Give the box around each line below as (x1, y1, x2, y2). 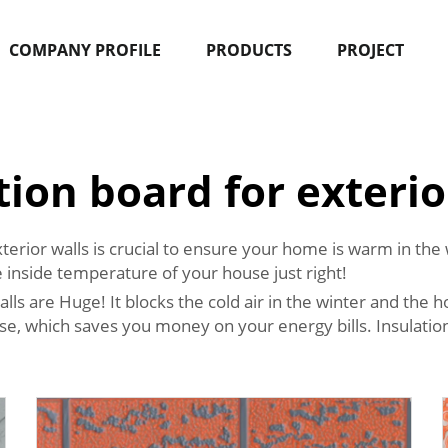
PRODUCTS (205, 39, 292, 61)
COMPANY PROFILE (8, 39, 161, 61)
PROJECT (336, 39, 404, 61)
